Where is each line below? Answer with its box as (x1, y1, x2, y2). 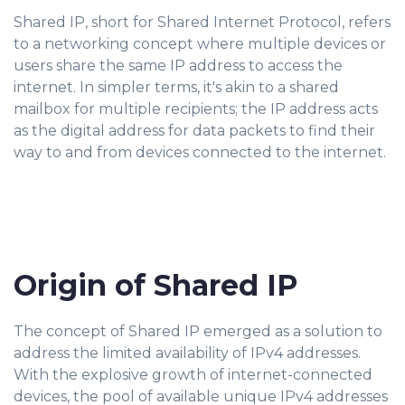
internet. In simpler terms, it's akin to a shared (14, 79, 339, 96)
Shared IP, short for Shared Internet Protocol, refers (14, 14, 391, 31)
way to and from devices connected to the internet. (14, 144, 386, 161)
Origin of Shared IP (14, 268, 297, 303)
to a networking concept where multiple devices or (14, 35, 386, 52)
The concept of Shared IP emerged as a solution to (14, 323, 382, 340)
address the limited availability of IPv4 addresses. (14, 344, 361, 362)
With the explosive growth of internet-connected (14, 366, 372, 383)
